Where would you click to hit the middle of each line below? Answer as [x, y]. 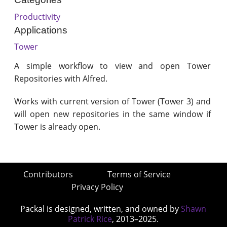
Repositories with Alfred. [61, 79]
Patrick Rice [90, 219]
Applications [41, 30]
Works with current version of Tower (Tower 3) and [112, 102]
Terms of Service [139, 175]
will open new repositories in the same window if [112, 114]
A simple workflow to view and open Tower [112, 66]
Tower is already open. [58, 127]
